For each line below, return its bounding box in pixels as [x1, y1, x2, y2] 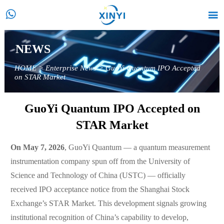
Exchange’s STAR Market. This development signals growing [10, 199, 206, 208]
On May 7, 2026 [10, 143, 64, 152]
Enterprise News [45, 64, 96, 73]
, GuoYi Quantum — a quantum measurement [64, 143, 210, 152]
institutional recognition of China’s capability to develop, [10, 213, 188, 222]
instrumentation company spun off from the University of [10, 157, 190, 166]
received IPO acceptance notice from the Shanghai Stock [10, 185, 189, 194]
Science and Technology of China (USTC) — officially [10, 171, 185, 180]
